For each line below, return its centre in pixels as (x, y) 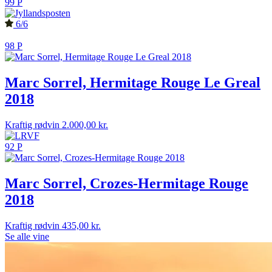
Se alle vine (27, 236)
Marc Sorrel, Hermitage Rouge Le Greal (133, 83)
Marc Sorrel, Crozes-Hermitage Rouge (127, 183)
